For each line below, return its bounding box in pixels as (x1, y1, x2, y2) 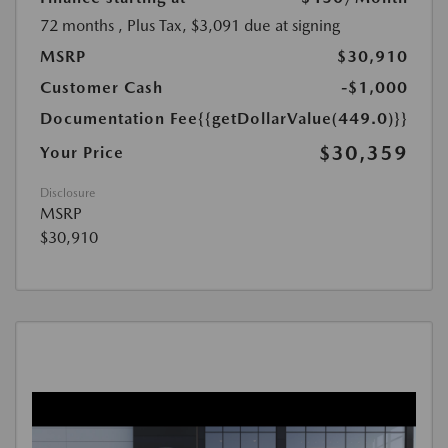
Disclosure (40, 186, 95, 201)
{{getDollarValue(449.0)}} (198, 109, 408, 129)
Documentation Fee (40, 109, 198, 129)
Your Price (40, 143, 124, 163)
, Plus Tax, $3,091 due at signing (118, 16, 340, 36)
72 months (40, 16, 114, 36)
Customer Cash (40, 78, 163, 98)
